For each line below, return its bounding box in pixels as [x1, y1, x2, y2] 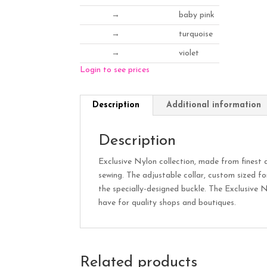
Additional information [166, 100, 262, 110]
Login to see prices [80, 65, 150, 74]
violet [178, 48, 199, 58]
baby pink [178, 10, 215, 20]
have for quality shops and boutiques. [98, 198, 237, 207]
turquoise [178, 29, 213, 39]
